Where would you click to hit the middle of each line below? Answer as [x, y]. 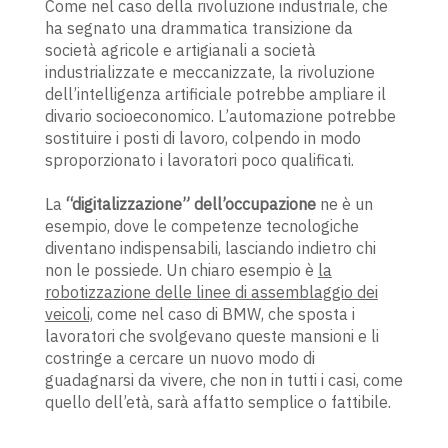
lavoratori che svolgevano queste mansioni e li [211, 336]
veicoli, [68, 314]
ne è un [344, 204]
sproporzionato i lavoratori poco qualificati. [199, 160]
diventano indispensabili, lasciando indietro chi [210, 248]
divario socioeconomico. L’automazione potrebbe [220, 116]
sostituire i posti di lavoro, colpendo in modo [202, 138]
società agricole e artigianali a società [180, 50]
